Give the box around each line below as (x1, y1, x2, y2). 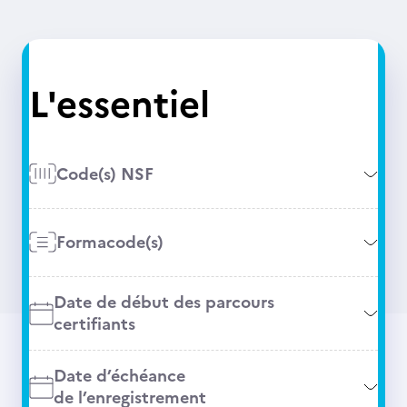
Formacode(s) (55, 230, 164, 254)
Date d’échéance (53, 363, 185, 388)
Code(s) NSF (55, 162, 154, 186)
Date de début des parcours (53, 290, 274, 314)
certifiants (53, 312, 135, 336)
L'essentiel (28, 77, 210, 132)
